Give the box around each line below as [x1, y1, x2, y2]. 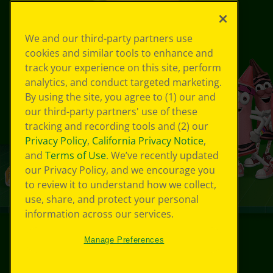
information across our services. [25, 207, 174, 221]
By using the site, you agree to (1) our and [25, 90, 216, 104]
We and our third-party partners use [25, 32, 193, 46]
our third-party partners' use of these [25, 105, 197, 119]
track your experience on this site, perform [25, 61, 221, 75]
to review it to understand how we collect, [25, 178, 216, 192]
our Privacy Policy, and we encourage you [25, 163, 215, 177]
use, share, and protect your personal [25, 193, 199, 207]
